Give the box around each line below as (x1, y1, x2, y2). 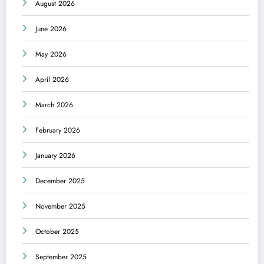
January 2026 (35, 150, 75, 161)
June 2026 (35, 24, 67, 35)
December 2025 (35, 176, 85, 187)
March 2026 (35, 100, 73, 111)
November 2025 (35, 201, 85, 212)
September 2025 (35, 252, 87, 263)
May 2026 (35, 49, 67, 60)
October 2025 (35, 226, 79, 237)
